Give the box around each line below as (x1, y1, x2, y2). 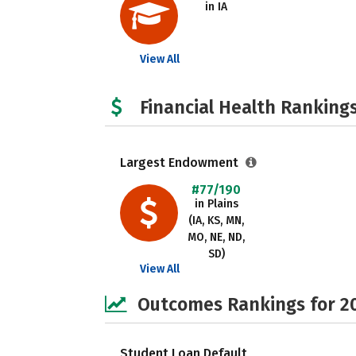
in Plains (194, 197, 238, 211)
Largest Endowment (120, 155, 242, 170)
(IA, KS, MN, (188, 214, 244, 227)
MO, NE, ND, (188, 230, 245, 244)
